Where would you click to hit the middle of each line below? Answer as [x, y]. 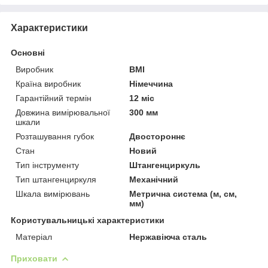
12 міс [142, 98]
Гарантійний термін [54, 98]
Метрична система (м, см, [183, 194]
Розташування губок [55, 137]
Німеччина [151, 84]
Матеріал [34, 237]
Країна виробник [48, 84]
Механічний [154, 180]
